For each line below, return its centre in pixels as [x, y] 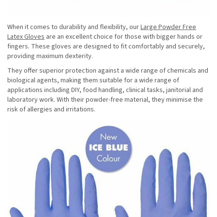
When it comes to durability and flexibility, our [74, 27]
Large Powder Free [168, 27]
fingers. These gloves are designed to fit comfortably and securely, [106, 47]
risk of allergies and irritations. [51, 110]
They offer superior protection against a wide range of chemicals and [108, 71]
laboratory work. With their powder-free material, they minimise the [105, 100]
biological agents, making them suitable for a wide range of [93, 81]
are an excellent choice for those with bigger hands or [124, 37]
